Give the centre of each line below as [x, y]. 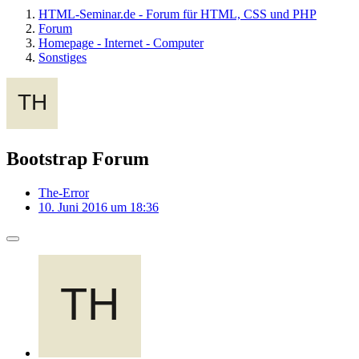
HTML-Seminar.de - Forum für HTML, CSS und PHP [177, 14]
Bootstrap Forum [78, 158]
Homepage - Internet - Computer [121, 43]
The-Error [64, 192]
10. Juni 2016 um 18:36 [99, 207]
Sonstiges [63, 57]
